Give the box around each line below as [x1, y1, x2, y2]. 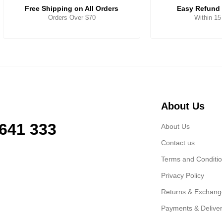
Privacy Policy [161, 171, 205, 179]
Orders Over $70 [48, 14, 96, 21]
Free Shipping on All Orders [25, 4, 119, 12]
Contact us [161, 139, 195, 147]
